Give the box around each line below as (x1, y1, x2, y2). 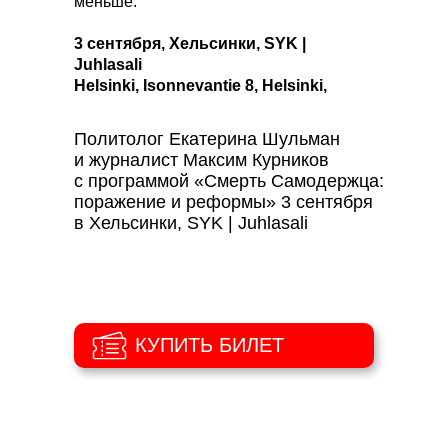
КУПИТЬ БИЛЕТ (135, 334, 284, 356)
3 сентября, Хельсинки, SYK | (74, 35, 306, 52)
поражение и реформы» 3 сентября (74, 192, 373, 212)
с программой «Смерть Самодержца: (74, 171, 384, 191)
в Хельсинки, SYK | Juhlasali (74, 213, 308, 233)
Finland (74, 98, 131, 115)
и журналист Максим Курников (74, 150, 329, 170)
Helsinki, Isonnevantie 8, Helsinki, (74, 77, 327, 94)
